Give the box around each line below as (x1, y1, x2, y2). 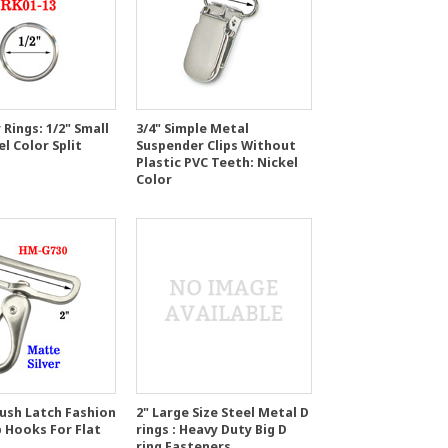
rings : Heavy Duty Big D (136, 420, 287, 438)
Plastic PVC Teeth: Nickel (136, 153, 298, 171)
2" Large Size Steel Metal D (136, 403, 309, 421)
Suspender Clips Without (136, 136, 296, 154)
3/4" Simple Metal (136, 119, 249, 137)
